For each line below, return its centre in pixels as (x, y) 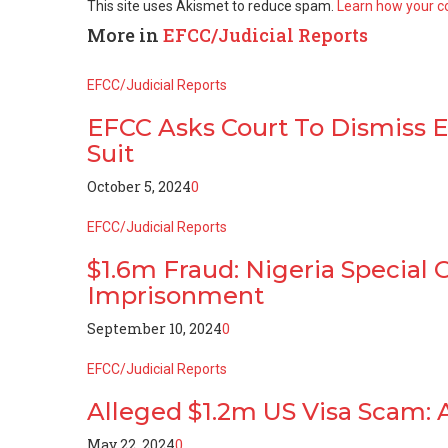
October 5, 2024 (139, 186)
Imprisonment (175, 295)
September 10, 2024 (154, 328)
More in (125, 34)
